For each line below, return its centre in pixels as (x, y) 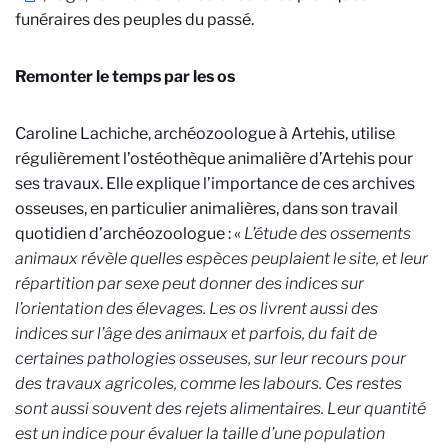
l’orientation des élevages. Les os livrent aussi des (196, 308)
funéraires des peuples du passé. (136, 19)
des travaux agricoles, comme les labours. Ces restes (208, 383)
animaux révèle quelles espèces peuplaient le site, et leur (221, 258)
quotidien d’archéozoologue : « (129, 233)
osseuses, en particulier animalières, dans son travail (206, 208)
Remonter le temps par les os (125, 76)
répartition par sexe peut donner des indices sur (189, 283)
